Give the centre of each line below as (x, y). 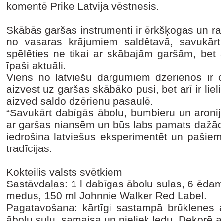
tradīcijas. (29, 148)
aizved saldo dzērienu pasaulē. (81, 101)
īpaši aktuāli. (36, 65)
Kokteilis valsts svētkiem (64, 172)
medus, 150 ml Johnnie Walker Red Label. (107, 196)
